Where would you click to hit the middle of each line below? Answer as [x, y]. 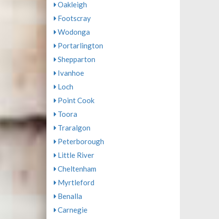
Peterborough [80, 141]
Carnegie [72, 210]
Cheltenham [76, 169]
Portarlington [79, 45]
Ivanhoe [70, 73]
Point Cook [75, 100]
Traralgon [73, 128]
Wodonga [73, 32]
